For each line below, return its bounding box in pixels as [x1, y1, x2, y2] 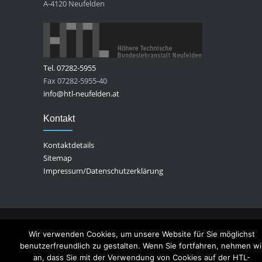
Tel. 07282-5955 [43, 63, 96, 74]
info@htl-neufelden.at [43, 88, 119, 99]
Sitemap [43, 153, 72, 164]
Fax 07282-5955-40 [43, 75, 107, 87]
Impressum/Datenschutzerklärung [43, 166, 163, 177]
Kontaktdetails [43, 140, 94, 151]
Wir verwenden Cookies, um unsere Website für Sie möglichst [29, 229, 255, 239]
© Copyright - [43, 224, 92, 235]
